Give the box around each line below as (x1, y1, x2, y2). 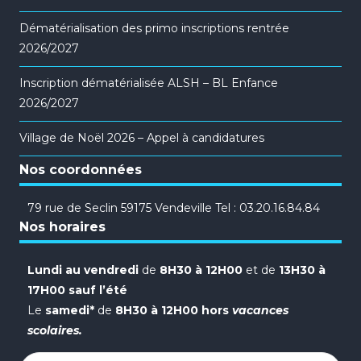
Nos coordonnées (19, 161, 143, 177)
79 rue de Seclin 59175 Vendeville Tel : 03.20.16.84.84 (27, 201, 321, 216)
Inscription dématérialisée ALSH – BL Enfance (19, 76, 279, 91)
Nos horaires (19, 219, 106, 235)
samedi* (45, 303, 95, 318)
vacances (229, 303, 289, 318)
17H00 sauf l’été (27, 283, 128, 298)
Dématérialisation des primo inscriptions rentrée (19, 21, 290, 36)
